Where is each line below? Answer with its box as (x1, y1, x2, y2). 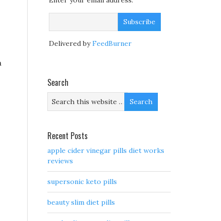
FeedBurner (92, 39, 132, 48)
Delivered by (49, 39, 92, 48)
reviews (47, 156, 73, 166)
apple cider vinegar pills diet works (47, 146, 164, 155)
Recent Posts (47, 130, 88, 142)
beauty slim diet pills (47, 198, 115, 207)
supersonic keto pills (47, 177, 117, 186)
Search (47, 76, 69, 89)
